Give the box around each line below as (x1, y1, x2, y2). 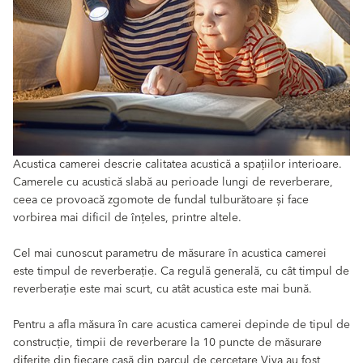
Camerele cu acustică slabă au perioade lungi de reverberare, (13, 173, 333, 193)
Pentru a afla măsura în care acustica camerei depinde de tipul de (13, 315, 350, 335)
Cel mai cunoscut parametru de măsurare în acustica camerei (13, 244, 327, 264)
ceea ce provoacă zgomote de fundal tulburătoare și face (13, 190, 309, 211)
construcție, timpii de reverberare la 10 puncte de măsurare (13, 333, 322, 353)
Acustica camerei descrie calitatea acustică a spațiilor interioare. (13, 155, 342, 175)
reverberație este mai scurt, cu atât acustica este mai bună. (13, 280, 312, 300)
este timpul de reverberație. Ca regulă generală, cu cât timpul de (13, 262, 349, 282)
